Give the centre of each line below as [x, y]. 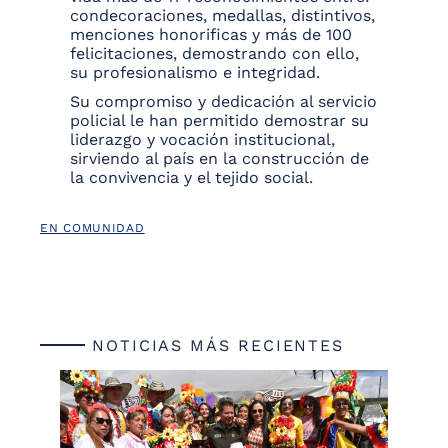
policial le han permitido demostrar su [219, 121]
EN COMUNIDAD [92, 228]
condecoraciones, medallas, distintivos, [222, 16]
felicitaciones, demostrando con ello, [214, 54]
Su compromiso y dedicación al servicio [223, 102]
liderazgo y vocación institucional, [202, 140]
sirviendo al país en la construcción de [219, 159]
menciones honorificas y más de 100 [211, 35]
